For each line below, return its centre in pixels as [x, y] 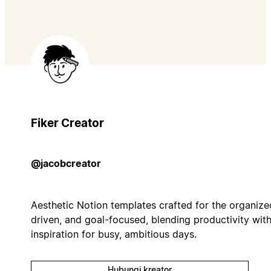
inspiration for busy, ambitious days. [113, 234]
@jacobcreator [66, 163]
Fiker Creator [67, 123]
